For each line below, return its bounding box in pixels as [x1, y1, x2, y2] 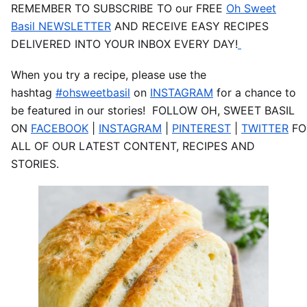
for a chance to [213, 86, 296, 100]
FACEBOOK [31, 121, 88, 136]
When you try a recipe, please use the [11, 68, 206, 82]
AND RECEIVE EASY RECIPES [111, 19, 269, 33]
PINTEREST [172, 121, 231, 136]
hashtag [11, 86, 56, 100]
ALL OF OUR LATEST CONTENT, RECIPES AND [11, 139, 255, 153]
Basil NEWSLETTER [11, 19, 111, 33]
